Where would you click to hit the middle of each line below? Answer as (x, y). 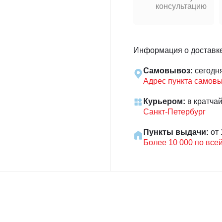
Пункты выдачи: (176, 132)
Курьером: (164, 101)
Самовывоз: (168, 71)
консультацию (181, 6)
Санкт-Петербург (174, 112)
